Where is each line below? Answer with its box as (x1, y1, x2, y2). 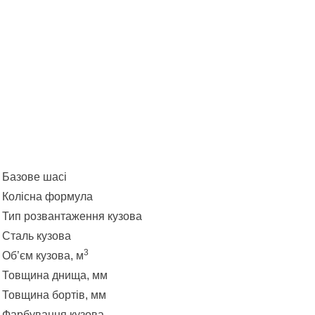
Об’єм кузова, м (2, 249, 84, 262)
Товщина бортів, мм (2, 288, 106, 301)
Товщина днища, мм (2, 269, 108, 281)
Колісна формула (2, 190, 93, 202)
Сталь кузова (2, 229, 71, 242)
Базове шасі (2, 170, 67, 183)
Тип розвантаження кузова (2, 210, 142, 222)
